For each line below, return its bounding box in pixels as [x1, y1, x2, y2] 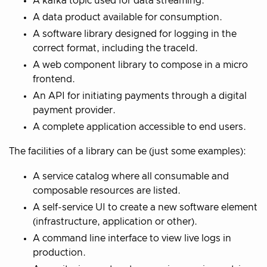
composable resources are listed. [33, 186, 181, 196]
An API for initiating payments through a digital [33, 91, 247, 101]
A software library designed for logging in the [33, 29, 237, 39]
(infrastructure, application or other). [33, 217, 197, 227]
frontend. [33, 74, 75, 85]
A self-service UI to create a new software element [33, 203, 257, 213]
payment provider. [33, 105, 116, 116]
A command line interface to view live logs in [33, 234, 231, 244]
